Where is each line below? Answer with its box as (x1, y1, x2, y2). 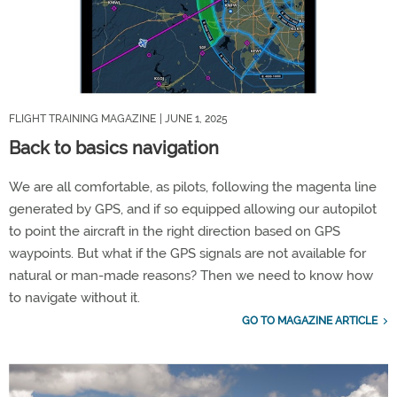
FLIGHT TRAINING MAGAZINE (9, 112, 156, 125)
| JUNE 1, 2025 (160, 112, 228, 125)
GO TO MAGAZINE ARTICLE (242, 314, 378, 327)
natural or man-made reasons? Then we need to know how (9, 267, 373, 284)
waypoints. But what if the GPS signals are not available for (9, 245, 366, 261)
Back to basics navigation (9, 136, 219, 159)
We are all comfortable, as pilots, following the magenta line (9, 178, 377, 195)
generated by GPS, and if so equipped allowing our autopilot (9, 200, 377, 217)
